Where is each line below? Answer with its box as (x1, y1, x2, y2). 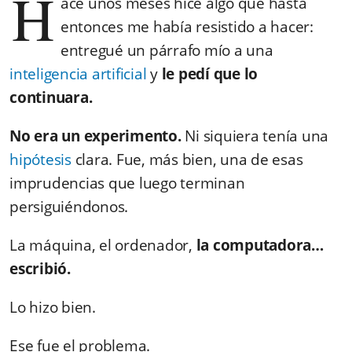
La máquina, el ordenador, (9, 234, 196, 255)
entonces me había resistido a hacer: (60, 16, 313, 37)
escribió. (9, 258, 71, 279)
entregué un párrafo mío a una (60, 39, 273, 60)
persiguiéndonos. (9, 196, 128, 217)
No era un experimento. (9, 125, 181, 146)
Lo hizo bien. (9, 296, 96, 317)
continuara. (9, 86, 96, 108)
